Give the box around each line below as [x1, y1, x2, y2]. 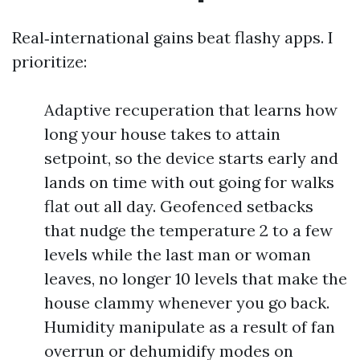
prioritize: [12, 51, 87, 72]
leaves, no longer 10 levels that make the [44, 268, 347, 288]
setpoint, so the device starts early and [44, 148, 338, 168]
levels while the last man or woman [44, 244, 311, 264]
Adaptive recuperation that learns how [44, 100, 337, 120]
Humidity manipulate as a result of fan [44, 317, 335, 337]
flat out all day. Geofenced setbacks [44, 196, 313, 216]
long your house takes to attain [44, 124, 280, 144]
